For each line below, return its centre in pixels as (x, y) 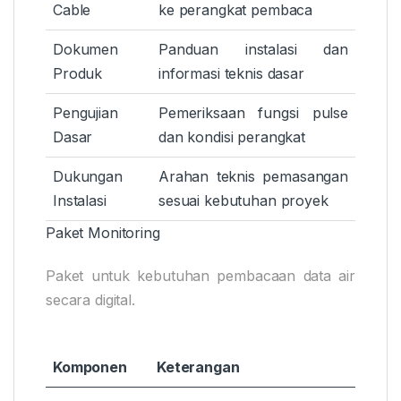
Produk (78, 74)
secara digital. (90, 300)
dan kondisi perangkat (232, 137)
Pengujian (85, 113)
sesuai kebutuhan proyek (243, 201)
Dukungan (88, 177)
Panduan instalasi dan (253, 50)
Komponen (90, 367)
